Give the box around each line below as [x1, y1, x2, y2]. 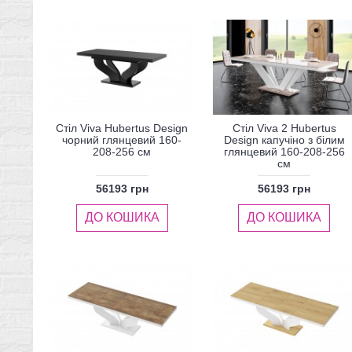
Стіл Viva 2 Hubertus [232, 122, 336, 135]
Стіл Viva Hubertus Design [56, 122, 188, 135]
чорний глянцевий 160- [62, 134, 181, 147]
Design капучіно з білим [223, 134, 345, 147]
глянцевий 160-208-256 [223, 145, 345, 159]
